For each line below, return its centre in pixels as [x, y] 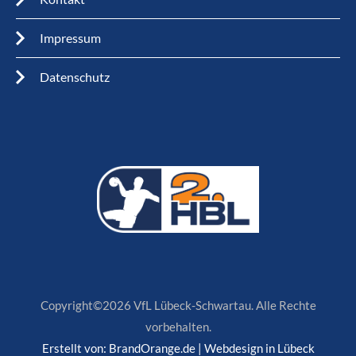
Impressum [70, 38]
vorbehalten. [178, 327]
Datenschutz [75, 77]
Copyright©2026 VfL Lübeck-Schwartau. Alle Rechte [178, 306]
